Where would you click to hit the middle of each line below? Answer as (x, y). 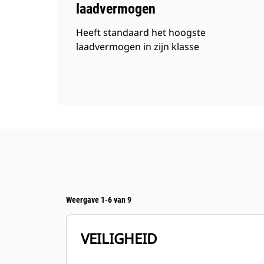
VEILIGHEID (119, 238)
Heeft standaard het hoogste (141, 32)
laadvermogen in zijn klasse (138, 47)
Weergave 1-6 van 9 (99, 200)
